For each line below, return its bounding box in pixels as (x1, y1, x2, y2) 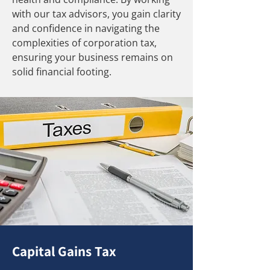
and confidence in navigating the (12, 22, 160, 35)
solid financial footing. (12, 65, 114, 78)
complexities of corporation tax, (12, 36, 157, 49)
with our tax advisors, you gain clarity (12, 7, 181, 20)
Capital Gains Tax (12, 242, 116, 260)
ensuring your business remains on (12, 51, 173, 64)
